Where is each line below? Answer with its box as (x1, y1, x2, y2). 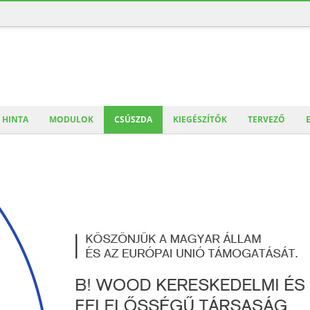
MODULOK (49, 113, 93, 125)
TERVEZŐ (248, 113, 285, 125)
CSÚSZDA (114, 113, 152, 125)
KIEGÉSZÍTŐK (173, 113, 227, 125)
